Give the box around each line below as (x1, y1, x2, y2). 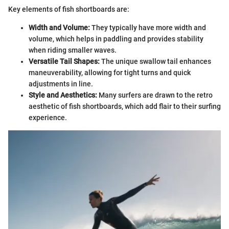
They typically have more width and (90, 24, 206, 32)
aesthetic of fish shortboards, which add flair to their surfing (29, 102, 221, 111)
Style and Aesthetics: (29, 91, 97, 100)
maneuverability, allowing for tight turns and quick (29, 68, 191, 77)
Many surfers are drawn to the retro (97, 91, 213, 100)
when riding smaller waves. (29, 46, 117, 55)
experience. (29, 113, 67, 122)
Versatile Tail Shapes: (29, 57, 100, 66)
